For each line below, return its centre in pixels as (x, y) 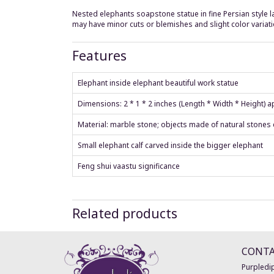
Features (99, 56)
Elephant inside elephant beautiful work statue (158, 83)
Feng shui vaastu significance (129, 166)
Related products (125, 214)
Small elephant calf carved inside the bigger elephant (170, 146)
